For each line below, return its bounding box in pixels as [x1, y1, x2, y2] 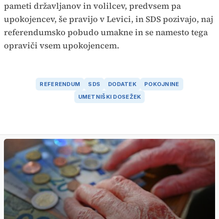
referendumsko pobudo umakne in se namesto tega [4, 26, 208, 38]
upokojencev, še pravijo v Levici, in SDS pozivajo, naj [4, 13, 213, 25]
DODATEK [108, 81, 137, 88]
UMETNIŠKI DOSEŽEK [78, 93, 141, 101]
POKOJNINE [144, 81, 179, 88]
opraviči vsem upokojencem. [4, 39, 119, 51]
